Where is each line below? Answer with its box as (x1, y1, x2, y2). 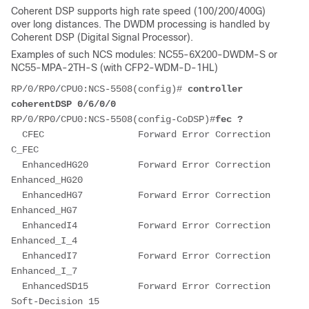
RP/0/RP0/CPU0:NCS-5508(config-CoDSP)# (11, 113, 215, 125)
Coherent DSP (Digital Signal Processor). (11, 31, 193, 43)
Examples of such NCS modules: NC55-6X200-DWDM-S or (11, 48, 277, 60)
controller (188, 83, 243, 94)
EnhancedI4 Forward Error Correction (11, 219, 270, 231)
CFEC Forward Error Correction (11, 128, 270, 140)
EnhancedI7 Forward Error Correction (11, 250, 270, 261)
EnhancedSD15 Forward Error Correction (11, 280, 270, 292)
